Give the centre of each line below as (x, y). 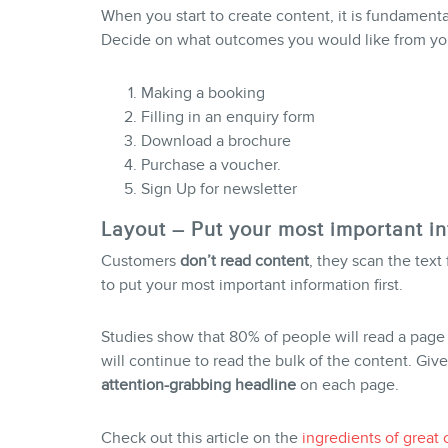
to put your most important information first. (251, 284)
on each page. (347, 385)
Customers (140, 260)
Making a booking (202, 92)
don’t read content (244, 260)
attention (132, 385)
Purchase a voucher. (210, 164)
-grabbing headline (229, 385)
